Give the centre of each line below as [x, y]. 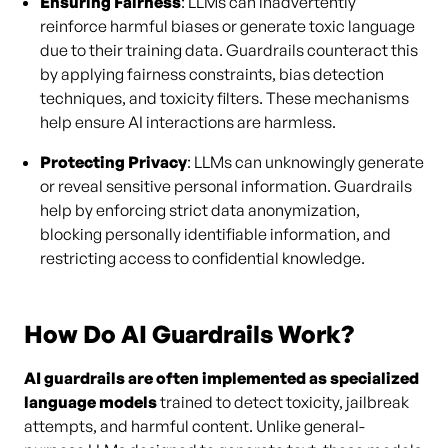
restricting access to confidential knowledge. [202, 258]
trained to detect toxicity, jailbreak [283, 402]
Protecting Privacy [113, 162]
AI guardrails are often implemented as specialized [221, 378]
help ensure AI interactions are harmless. [188, 122]
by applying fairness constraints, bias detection [212, 74]
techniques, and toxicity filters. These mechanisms [224, 98]
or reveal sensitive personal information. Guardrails [226, 186]
